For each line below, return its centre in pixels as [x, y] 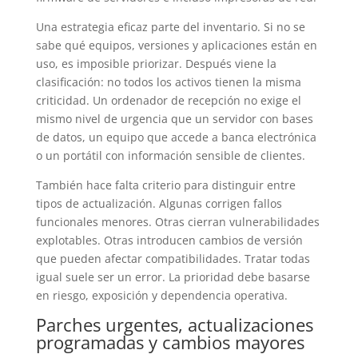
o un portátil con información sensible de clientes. [170, 155]
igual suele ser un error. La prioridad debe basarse [173, 276]
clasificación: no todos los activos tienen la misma [168, 82]
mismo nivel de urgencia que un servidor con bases [174, 118]
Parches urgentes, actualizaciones [174, 324]
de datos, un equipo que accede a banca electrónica [176, 137]
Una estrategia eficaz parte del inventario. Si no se [170, 26]
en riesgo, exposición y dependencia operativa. [161, 295]
